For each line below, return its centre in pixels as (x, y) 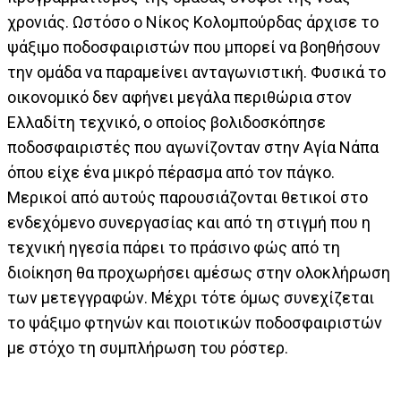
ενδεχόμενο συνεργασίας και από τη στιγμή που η (189, 223)
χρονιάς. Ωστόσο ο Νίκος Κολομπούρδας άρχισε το (193, 22)
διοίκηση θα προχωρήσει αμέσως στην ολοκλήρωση (199, 273)
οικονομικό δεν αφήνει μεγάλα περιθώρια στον (179, 98)
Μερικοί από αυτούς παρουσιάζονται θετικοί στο (188, 198)
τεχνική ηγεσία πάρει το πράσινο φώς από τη (174, 248)
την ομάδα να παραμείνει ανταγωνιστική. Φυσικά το (196, 73)
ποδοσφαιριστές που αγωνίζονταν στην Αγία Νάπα (193, 148)
